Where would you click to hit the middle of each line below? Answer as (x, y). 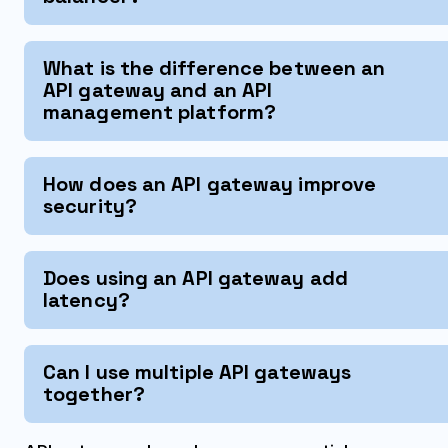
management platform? (160, 111)
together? (94, 393)
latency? (86, 299)
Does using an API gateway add (195, 277)
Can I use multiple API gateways (197, 371)
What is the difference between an (214, 67)
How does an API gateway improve (210, 183)
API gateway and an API (158, 89)
